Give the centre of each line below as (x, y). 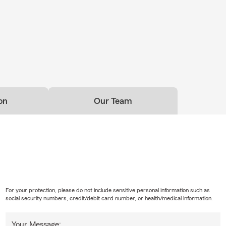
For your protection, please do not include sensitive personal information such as (107, 190)
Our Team (113, 101)
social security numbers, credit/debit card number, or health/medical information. (109, 198)
